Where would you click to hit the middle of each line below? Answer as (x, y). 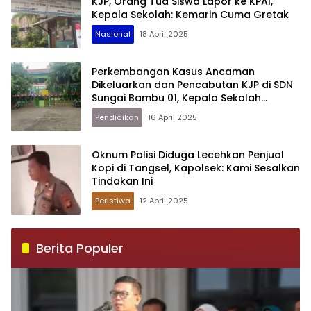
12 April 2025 (164, 201)
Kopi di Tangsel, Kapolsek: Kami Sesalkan (196, 168)
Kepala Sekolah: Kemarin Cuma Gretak (190, 15)
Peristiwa (113, 201)
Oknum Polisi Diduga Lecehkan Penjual (188, 155)
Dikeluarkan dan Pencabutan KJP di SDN (192, 85)
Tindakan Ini (122, 182)
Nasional (113, 34)
